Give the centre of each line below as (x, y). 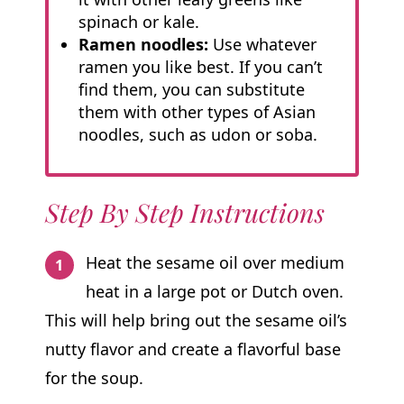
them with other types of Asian (197, 111)
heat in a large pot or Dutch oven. (215, 291)
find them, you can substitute (191, 89)
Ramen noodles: (143, 44)
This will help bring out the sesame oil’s (196, 320)
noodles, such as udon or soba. (197, 134)
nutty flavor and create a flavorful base (193, 349)
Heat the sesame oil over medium (216, 262)
